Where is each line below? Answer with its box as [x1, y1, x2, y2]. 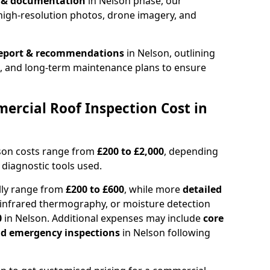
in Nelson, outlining [124, 46, 215, 60]
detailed [183, 182, 222, 196]
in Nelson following [120, 225, 210, 239]
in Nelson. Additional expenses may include [4, 211, 203, 225]
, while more [124, 182, 183, 196]
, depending [164, 144, 218, 158]
